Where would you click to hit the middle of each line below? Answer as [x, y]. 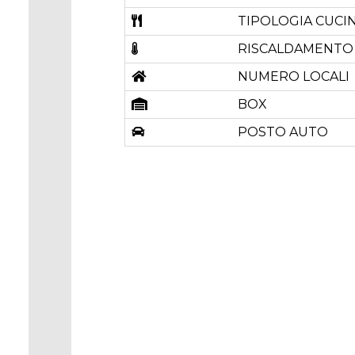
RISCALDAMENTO [295, 49]
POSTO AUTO [282, 132]
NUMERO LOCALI [293, 76]
